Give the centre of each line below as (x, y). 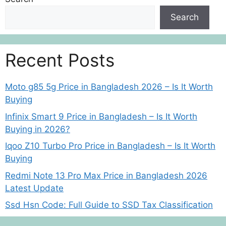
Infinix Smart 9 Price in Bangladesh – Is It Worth (101, 116)
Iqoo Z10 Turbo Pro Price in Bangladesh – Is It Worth (110, 146)
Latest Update (34, 188)
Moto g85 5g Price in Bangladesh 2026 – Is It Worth (109, 87)
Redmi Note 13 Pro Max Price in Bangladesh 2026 (106, 175)
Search (185, 17)
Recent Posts (60, 60)
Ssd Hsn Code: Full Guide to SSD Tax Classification (109, 205)
